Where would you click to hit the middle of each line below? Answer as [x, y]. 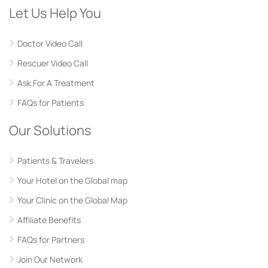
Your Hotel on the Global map [72, 180]
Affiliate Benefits [49, 220]
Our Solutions [50, 130]
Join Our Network [50, 259]
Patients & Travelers [55, 161]
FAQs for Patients [51, 103]
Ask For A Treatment [56, 83]
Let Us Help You [55, 13]
